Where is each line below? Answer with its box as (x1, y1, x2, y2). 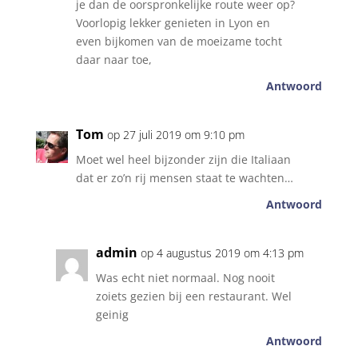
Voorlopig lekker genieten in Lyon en (75, 15, 270, 30)
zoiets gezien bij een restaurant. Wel (95, 288, 292, 304)
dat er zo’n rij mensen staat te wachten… (75, 170, 293, 185)
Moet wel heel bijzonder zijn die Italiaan (75, 152, 291, 167)
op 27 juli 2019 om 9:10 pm (106, 127, 245, 142)
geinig (95, 307, 129, 322)
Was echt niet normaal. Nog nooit (95, 270, 275, 285)
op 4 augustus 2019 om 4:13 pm (140, 245, 304, 261)
